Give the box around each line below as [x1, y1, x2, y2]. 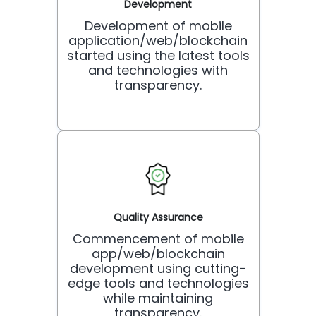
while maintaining [103, 288, 213, 307]
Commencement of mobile [72, 229, 244, 248]
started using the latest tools [66, 46, 250, 64]
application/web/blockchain [68, 31, 248, 49]
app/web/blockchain [91, 244, 225, 262]
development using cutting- [70, 259, 246, 277]
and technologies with [88, 61, 228, 79]
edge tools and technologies [67, 274, 249, 292]
